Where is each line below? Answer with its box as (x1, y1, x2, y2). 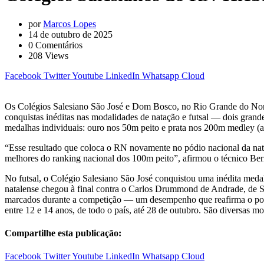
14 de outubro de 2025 (28, 29, 113, 39)
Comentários (33, 39, 82, 50)
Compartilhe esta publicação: (5, 228, 121, 239)
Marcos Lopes (43, 18, 96, 29)
